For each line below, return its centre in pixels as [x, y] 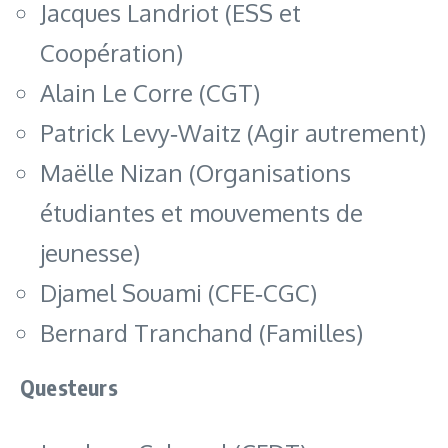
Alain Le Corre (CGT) [150, 92]
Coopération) [111, 52]
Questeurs [69, 386]
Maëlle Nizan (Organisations [195, 172]
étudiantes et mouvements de [201, 212]
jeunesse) [90, 252]
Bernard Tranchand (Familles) [201, 332]
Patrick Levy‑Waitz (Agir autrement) [233, 132]
